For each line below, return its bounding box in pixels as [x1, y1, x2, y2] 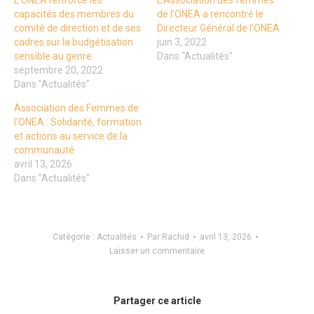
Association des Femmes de [14, 102, 139, 114]
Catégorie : [52, 232, 97, 243]
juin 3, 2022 [157, 36, 207, 48]
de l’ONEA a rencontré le [157, 8, 264, 20]
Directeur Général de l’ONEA [157, 22, 280, 34]
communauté [14, 144, 74, 156]
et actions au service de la [14, 130, 128, 142]
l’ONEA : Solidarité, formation [14, 116, 142, 128]
